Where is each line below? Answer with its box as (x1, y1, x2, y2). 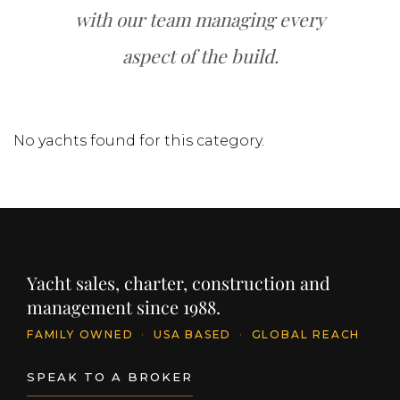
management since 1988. (27, 295, 221, 319)
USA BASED (149, 328, 237, 341)
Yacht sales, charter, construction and (27, 271, 330, 295)
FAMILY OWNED (27, 328, 138, 341)
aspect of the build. (121, 43, 279, 68)
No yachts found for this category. (13, 132, 264, 149)
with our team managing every (75, 6, 325, 31)
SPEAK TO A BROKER (27, 369, 193, 384)
